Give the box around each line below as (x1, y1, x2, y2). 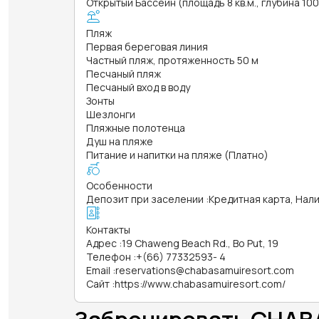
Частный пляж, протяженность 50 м (86, 53, 258, 67)
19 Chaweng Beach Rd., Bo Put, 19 (122, 236, 278, 250)
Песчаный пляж (86, 66, 161, 80)
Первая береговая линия (86, 39, 208, 53)
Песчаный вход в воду (86, 80, 190, 94)
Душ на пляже (86, 134, 153, 148)
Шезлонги (86, 107, 135, 121)
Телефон (86, 249, 131, 263)
